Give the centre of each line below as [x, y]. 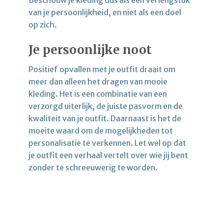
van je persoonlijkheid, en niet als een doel [105, 12]
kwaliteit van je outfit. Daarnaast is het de [105, 118]
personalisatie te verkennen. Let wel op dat [107, 143]
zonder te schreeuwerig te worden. [95, 167]
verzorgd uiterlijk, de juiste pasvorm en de [106, 106]
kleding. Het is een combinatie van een [98, 94]
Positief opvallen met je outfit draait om [102, 69]
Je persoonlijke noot [90, 50]
